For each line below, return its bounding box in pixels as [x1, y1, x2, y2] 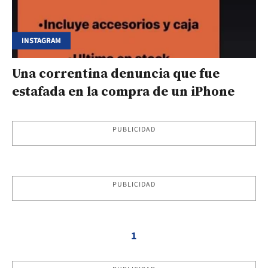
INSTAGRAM [22, 35, 61, 46]
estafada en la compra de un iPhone [12, 81, 234, 100]
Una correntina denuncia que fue [12, 63, 220, 82]
